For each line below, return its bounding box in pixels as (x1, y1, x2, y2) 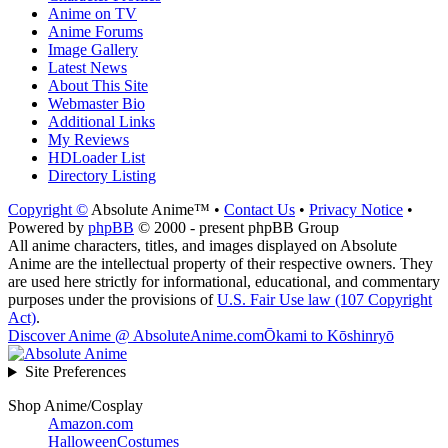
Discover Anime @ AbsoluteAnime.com (8, 327, 264, 345)
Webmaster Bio (48, 95, 145, 113)
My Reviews (48, 131, 129, 149)
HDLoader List (48, 149, 145, 167)
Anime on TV (48, 5, 137, 23)
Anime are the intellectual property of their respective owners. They (8, 255, 433, 273)
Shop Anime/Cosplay (8, 397, 143, 415)
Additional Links (48, 113, 155, 131)
